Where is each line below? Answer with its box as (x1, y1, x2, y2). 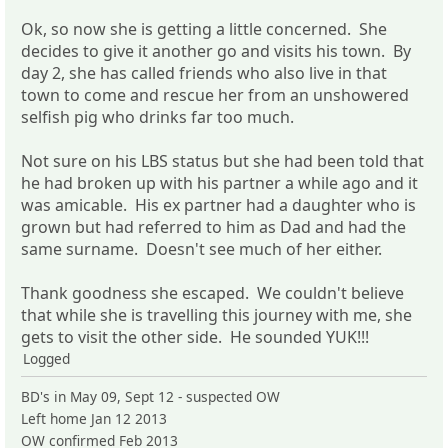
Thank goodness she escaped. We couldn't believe (21, 281, 404, 304)
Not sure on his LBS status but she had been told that (21, 149, 424, 172)
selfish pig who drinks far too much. (21, 105, 294, 128)
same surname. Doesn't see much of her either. (21, 237, 382, 260)
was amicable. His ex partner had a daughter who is (21, 193, 416, 216)
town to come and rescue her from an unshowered (21, 83, 409, 106)
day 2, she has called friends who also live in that (21, 61, 387, 84)
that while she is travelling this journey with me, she (21, 303, 412, 326)
